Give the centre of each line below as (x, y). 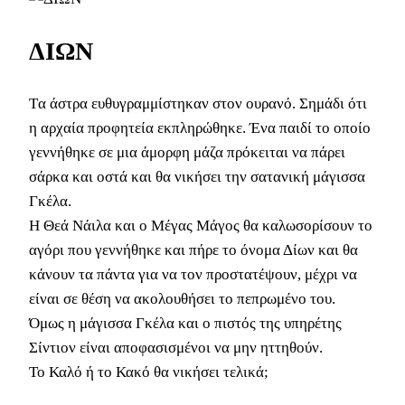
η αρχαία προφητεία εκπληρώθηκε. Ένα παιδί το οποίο (200, 127)
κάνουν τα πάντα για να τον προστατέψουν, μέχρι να (193, 274)
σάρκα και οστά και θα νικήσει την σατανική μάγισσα (197, 176)
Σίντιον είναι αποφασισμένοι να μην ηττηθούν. (176, 347)
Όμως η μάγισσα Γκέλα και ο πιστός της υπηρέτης (185, 323)
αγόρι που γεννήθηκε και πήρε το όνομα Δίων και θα (193, 250)
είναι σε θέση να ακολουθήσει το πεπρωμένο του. (182, 298)
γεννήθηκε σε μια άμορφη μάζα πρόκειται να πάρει (187, 152)
